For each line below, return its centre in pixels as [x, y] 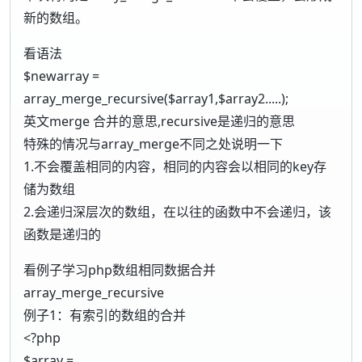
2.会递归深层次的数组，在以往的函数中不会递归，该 [177, 211]
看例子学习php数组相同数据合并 [120, 269]
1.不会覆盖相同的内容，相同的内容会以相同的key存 [175, 166]
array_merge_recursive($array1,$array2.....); [156, 98]
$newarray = [61, 76]
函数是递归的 [62, 234]
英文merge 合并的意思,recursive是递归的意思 [159, 121]
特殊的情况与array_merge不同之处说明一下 [153, 143]
